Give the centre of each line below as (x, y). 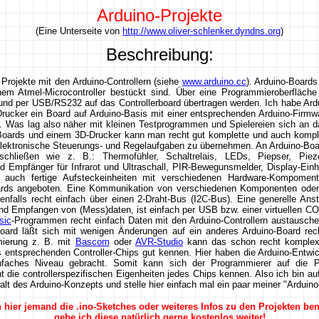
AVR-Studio (159, 242)
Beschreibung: (159, 54)
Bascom (92, 242)
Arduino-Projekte (159, 15)
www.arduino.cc (214, 82)
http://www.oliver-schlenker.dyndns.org (202, 31)
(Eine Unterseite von (79, 31)
